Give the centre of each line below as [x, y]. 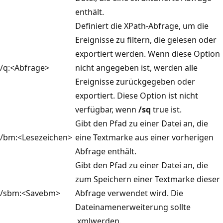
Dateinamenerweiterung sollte [133, 207]
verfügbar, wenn [107, 109]
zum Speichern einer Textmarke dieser [148, 179]
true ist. [166, 109]
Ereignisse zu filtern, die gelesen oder [146, 40]
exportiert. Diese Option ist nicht [137, 95]
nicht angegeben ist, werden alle [136, 67]
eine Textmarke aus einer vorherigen [144, 137]
